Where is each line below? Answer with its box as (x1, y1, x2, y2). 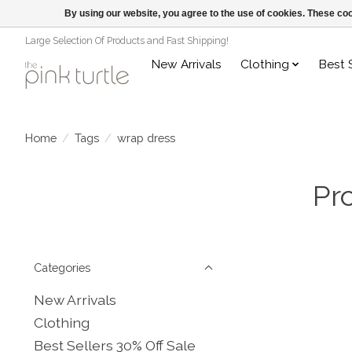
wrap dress (116, 131, 175, 145)
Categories (34, 260, 90, 274)
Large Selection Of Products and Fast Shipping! (25, 35, 229, 46)
